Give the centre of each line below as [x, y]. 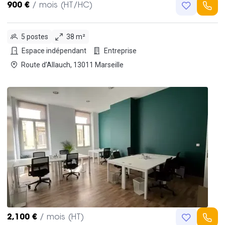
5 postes [35, 36]
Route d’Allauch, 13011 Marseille [98, 65]
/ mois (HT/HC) [62, 6]
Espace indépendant [54, 50]
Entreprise [120, 50]
